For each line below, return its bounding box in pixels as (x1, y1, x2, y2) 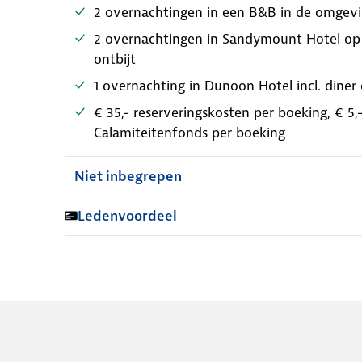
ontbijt (94, 50, 136, 68)
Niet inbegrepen (74, 167, 182, 185)
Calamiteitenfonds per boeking (94, 124, 285, 141)
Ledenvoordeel (78, 207, 177, 225)
